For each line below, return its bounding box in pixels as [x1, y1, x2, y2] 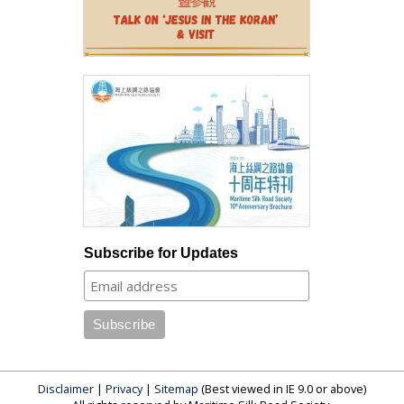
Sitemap [154, 381, 198, 398]
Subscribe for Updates [83, 245, 238, 262]
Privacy [106, 381, 142, 398]
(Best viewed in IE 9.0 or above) [198, 381, 366, 398]
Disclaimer [38, 381, 94, 398]
